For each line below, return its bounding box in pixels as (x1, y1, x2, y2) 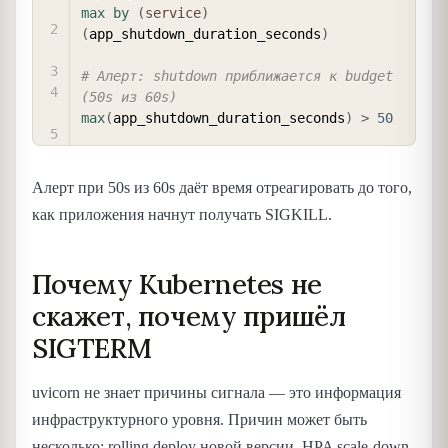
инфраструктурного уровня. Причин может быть (32, 410, 367, 428)
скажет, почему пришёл (32, 299, 346, 334)
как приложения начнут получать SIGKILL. (32, 206, 332, 224)
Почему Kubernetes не (32, 267, 322, 302)
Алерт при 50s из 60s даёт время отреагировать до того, (32, 179, 412, 197)
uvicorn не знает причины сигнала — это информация (32, 383, 401, 401)
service (145, 5, 201, 22)
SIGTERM (32, 331, 152, 366)
